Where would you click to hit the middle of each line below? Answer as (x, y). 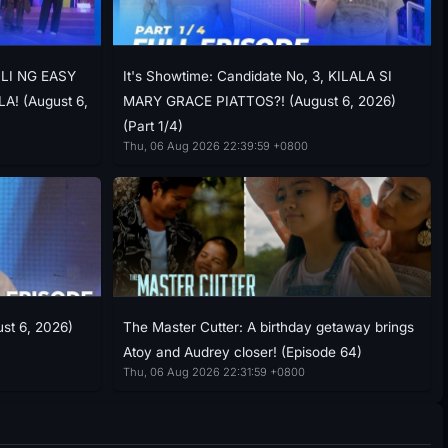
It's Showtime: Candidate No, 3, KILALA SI (257, 75)
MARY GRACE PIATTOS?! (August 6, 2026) (259, 100)
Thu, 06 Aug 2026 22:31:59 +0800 (213, 371)
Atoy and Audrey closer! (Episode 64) (242, 351)
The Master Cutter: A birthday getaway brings (268, 326)
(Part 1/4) (152, 125)
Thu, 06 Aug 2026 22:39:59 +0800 (215, 145)
